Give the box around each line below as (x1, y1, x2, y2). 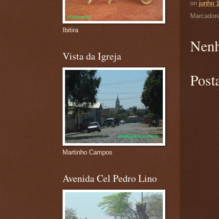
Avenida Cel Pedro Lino (62, 172, 157, 185)
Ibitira (62, 26, 78, 34)
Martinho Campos (62, 149, 112, 156)
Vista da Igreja (62, 49, 121, 63)
